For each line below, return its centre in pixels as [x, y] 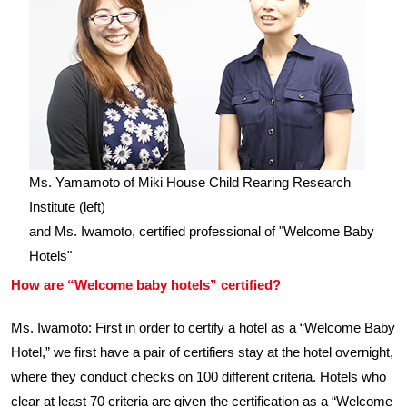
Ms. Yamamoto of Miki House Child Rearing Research [190, 182]
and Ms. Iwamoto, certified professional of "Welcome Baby [202, 231]
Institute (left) [67, 207]
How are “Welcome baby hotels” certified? [146, 285]
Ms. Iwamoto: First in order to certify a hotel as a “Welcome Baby [203, 328]
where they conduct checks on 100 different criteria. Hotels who [199, 377]
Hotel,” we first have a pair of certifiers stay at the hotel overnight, [202, 352]
